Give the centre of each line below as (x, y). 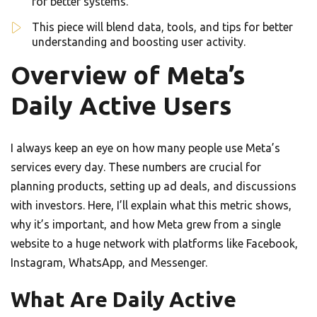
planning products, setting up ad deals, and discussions (154, 186)
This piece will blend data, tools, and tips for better (162, 27)
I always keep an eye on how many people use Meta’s (145, 148)
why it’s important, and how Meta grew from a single (146, 225)
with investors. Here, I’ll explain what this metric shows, (151, 206)
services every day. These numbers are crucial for (136, 167)
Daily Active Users (121, 106)
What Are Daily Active (123, 300)
